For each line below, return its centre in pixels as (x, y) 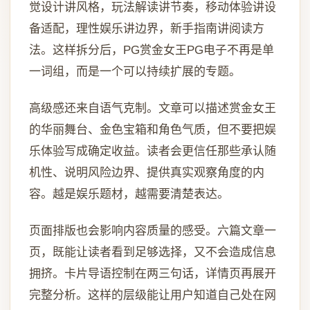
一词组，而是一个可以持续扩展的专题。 (135, 72)
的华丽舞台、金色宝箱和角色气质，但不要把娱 (152, 130)
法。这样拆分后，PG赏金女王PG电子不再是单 (151, 51)
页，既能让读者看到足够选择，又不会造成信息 (152, 253)
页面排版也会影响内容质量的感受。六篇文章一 (152, 231)
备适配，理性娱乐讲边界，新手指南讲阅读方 (146, 29)
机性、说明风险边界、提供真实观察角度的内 (146, 173)
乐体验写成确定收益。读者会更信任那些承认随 (152, 152)
